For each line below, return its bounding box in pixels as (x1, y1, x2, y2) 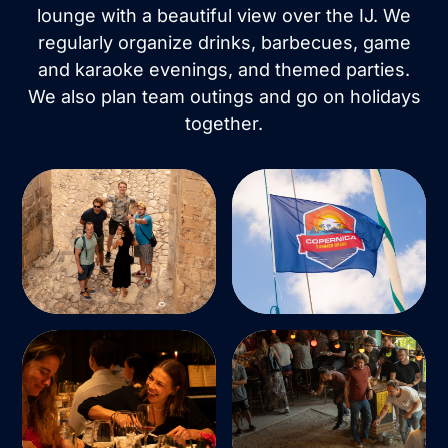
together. (185, 112, 263, 134)
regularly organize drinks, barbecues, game (37, 31, 411, 53)
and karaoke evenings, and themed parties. (38, 58, 410, 80)
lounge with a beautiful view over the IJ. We (37, 4, 411, 26)
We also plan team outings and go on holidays (27, 85, 421, 107)
